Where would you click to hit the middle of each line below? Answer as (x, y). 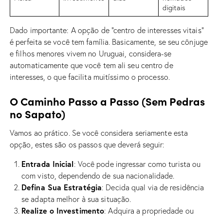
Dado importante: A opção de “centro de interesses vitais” (107, 30)
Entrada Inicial (48, 163)
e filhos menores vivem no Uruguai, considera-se (91, 53)
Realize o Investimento (63, 210)
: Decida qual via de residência (153, 187)
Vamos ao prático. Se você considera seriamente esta (99, 133)
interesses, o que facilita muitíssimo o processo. (90, 77)
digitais (174, 7)
